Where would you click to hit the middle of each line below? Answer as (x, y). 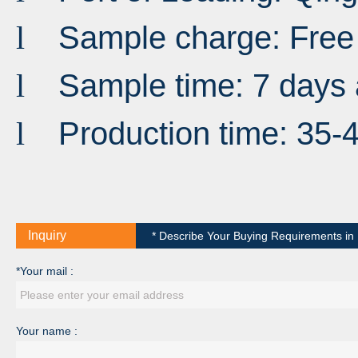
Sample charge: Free (206, 38)
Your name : (47, 331)
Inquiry (47, 236)
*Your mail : (45, 271)
